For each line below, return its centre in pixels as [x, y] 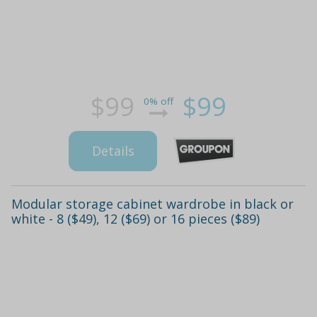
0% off [158, 102]
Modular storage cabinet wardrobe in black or [152, 203]
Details [113, 151]
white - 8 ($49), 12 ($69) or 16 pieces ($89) [136, 218]
